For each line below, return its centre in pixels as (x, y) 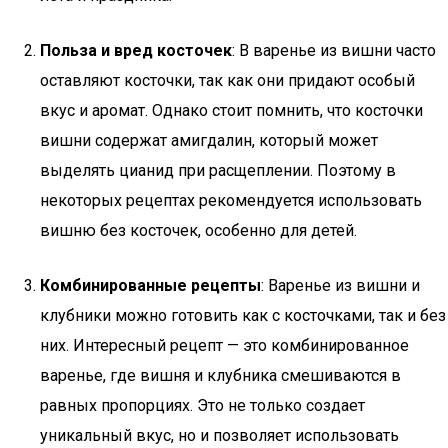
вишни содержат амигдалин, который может (209, 140)
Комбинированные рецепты (150, 285)
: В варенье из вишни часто (334, 50)
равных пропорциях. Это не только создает (202, 405)
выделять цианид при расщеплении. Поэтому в (218, 170)
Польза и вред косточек (136, 50)
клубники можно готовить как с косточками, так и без (243, 315)
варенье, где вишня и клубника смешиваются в (220, 375)
